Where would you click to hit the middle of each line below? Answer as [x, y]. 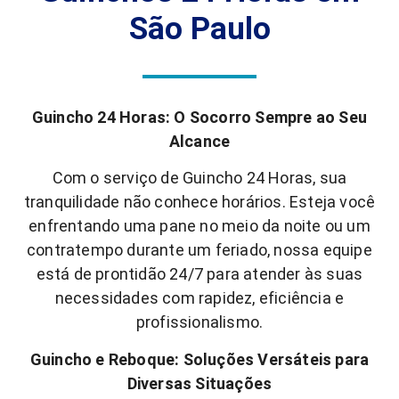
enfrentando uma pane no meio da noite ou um [199, 226]
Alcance [199, 141]
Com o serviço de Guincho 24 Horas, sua [199, 178]
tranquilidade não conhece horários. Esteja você [199, 202]
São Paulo [199, 29]
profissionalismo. [199, 322]
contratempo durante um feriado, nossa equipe [199, 250]
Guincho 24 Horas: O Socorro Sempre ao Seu [199, 117]
